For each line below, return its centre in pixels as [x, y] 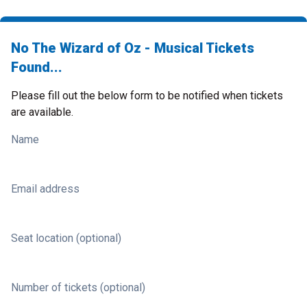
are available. [42, 112]
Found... [37, 67]
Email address [45, 189]
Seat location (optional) [66, 238]
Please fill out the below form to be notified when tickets [147, 96]
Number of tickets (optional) [78, 287]
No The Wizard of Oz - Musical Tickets [133, 48]
